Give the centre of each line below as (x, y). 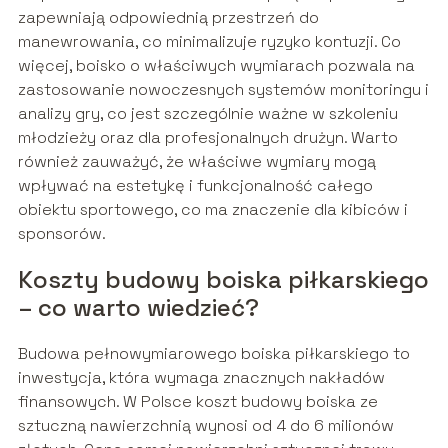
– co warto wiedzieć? (138, 308)
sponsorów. (61, 234)
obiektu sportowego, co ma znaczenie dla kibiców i (212, 210)
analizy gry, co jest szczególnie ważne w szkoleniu (207, 114)
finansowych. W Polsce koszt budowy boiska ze (197, 402)
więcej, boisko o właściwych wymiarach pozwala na (216, 66)
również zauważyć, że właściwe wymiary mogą (196, 162)
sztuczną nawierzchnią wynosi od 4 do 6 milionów (205, 426)
